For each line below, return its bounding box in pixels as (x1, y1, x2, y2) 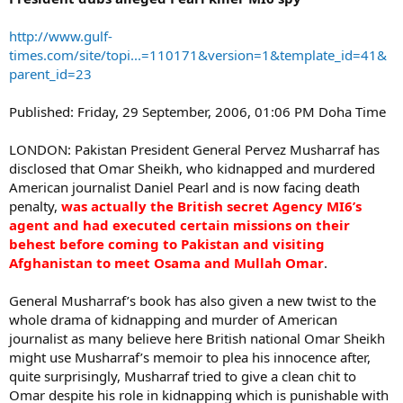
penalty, (9, 196, 61, 215)
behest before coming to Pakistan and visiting (9, 234, 325, 253)
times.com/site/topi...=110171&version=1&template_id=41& (9, 45, 387, 64)
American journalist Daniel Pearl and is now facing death (9, 177, 360, 196)
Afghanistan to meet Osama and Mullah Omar (9, 253, 324, 272)
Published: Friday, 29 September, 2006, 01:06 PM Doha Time (9, 102, 386, 121)
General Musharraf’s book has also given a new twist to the (9, 291, 376, 309)
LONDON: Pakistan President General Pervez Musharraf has (9, 139, 380, 158)
